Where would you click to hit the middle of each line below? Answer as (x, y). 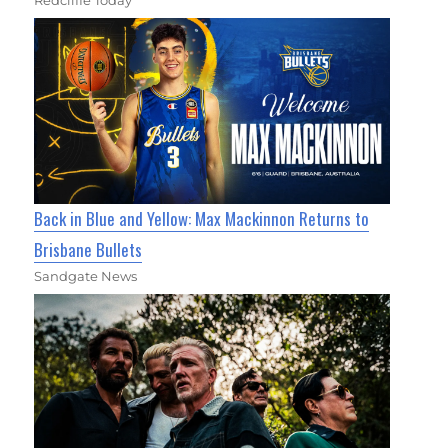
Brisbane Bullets (88, 249)
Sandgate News (86, 275)
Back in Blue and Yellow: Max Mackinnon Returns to (202, 218)
